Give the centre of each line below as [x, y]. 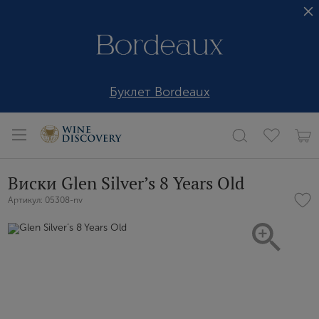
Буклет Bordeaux [159, 92]
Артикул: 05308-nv [45, 200]
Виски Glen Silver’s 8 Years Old [126, 183]
